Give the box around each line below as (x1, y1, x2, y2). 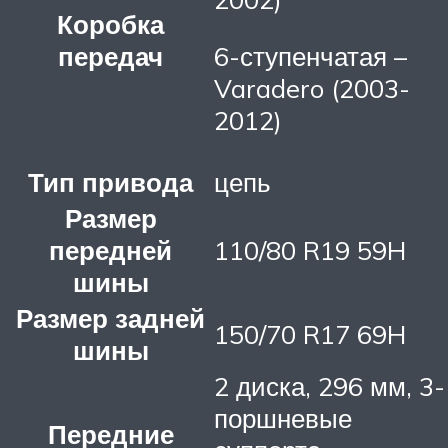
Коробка (57, 7, 164, 40)
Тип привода (28, 165, 193, 198)
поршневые (214, 401, 352, 434)
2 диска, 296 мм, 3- (214, 369, 445, 402)
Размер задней (16, 301, 205, 334)
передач (58, 39, 163, 72)
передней (49, 233, 172, 266)
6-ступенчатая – (214, 40, 407, 73)
